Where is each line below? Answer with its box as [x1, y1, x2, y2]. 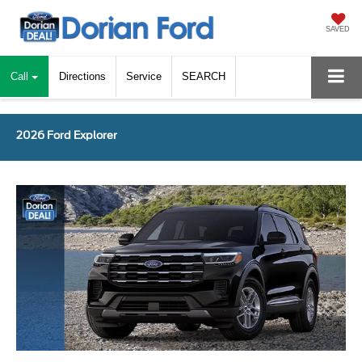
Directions [59, 69, 106, 82]
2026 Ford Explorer [16, 128, 117, 141]
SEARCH [182, 69, 225, 82]
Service [126, 69, 162, 82]
